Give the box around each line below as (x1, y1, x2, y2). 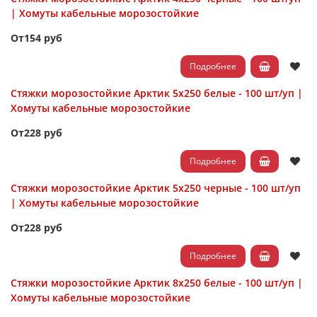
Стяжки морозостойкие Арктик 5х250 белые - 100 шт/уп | (11, 86, 303, 100)
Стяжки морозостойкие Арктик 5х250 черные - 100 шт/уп (11, 181, 301, 195)
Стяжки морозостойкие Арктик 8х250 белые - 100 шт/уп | (11, 276, 303, 290)
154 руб (24, 30, 62, 45)
